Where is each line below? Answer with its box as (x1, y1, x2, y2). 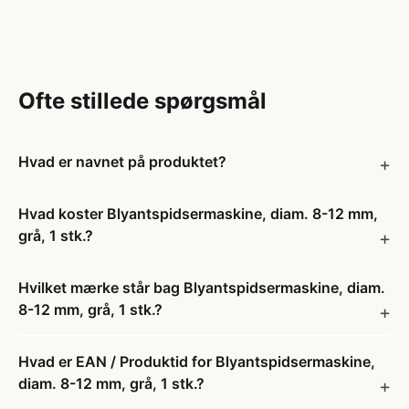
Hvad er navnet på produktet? (18, 152, 226, 171)
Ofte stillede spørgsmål (18, 88, 267, 114)
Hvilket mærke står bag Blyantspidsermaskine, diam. (18, 278, 385, 297)
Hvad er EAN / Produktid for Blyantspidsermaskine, (18, 352, 375, 371)
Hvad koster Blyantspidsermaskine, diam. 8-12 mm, (18, 204, 378, 223)
